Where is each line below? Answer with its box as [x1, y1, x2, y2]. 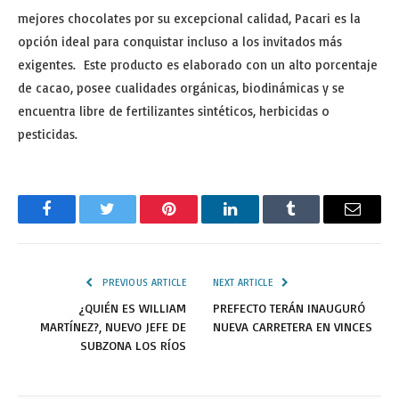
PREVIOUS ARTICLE [99, 275, 186, 289]
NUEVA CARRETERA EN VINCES [213, 318, 372, 334]
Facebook [45, 214, 108, 231]
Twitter [106, 214, 153, 231]
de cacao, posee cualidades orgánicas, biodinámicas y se [18, 78, 345, 96]
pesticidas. [18, 125, 77, 142]
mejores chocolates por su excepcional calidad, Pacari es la [18, 9, 361, 27]
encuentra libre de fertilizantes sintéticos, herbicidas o [18, 102, 330, 119]
